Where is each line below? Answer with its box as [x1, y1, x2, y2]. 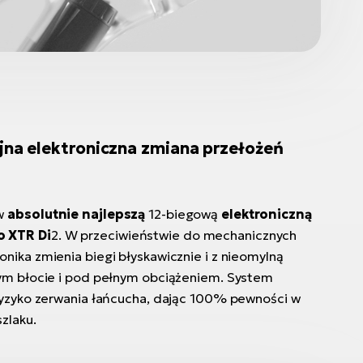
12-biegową [145, 206, 222, 222]
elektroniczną [221, 206, 312, 222]
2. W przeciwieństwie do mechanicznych [50, 227, 297, 243]
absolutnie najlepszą [7, 206, 146, 222]
